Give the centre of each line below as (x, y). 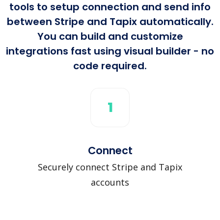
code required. (110, 66)
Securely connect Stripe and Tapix (110, 167)
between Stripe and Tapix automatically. (110, 21)
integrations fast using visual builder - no (110, 51)
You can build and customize (110, 36)
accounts (110, 182)
